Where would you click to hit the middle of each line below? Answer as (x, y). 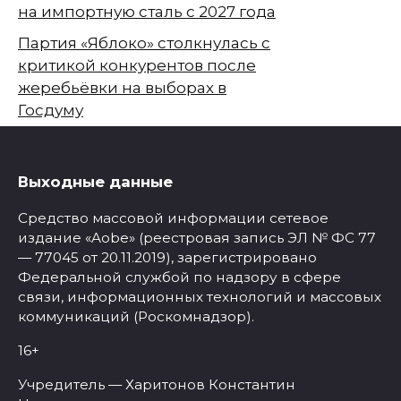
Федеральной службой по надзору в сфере (179, 277)
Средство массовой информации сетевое (173, 218)
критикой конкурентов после (137, 65)
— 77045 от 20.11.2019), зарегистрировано (167, 257)
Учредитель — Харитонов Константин (157, 384)
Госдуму (51, 110)
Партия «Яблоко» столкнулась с (144, 43)
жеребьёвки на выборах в (122, 87)
